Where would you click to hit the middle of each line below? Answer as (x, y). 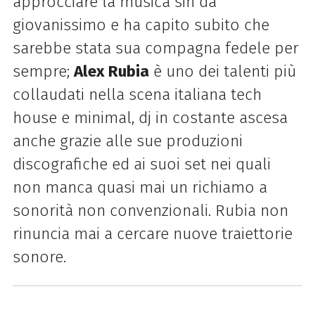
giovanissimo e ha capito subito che (141, 25)
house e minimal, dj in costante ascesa (150, 118)
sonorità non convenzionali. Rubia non (150, 211)
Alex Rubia (111, 72)
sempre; (43, 72)
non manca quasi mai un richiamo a (140, 188)
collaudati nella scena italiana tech (137, 95)
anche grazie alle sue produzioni (127, 141)
